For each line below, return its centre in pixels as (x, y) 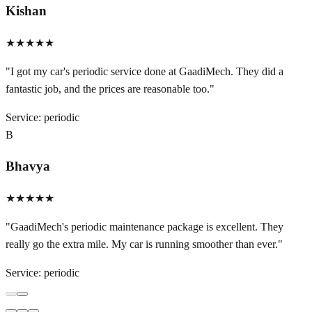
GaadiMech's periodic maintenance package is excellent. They (147, 227)
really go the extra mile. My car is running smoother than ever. (142, 244)
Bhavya (28, 166)
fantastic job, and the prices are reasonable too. (108, 88)
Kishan (26, 11)
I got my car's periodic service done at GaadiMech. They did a (147, 71)
